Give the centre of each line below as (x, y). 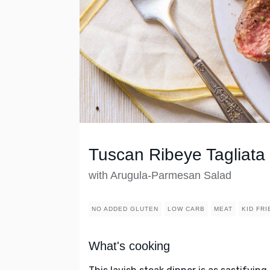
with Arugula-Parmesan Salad (160, 176)
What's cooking (129, 246)
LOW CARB (186, 209)
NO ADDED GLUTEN (125, 209)
